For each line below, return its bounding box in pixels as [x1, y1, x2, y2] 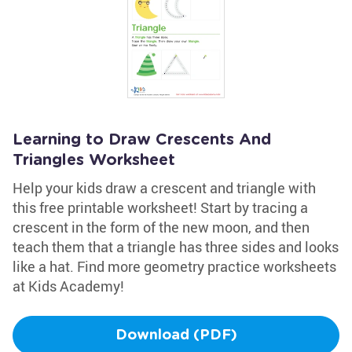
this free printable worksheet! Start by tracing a [13, 198, 308, 217]
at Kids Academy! [13, 277, 124, 295]
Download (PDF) [115, 328, 237, 343]
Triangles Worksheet [13, 152, 175, 168]
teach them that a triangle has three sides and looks [13, 237, 339, 256]
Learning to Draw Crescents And [13, 132, 271, 148]
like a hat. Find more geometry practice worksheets [13, 257, 336, 276]
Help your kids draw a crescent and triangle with [13, 178, 316, 197]
